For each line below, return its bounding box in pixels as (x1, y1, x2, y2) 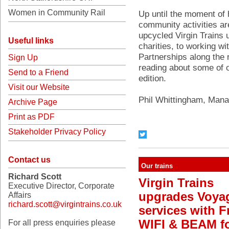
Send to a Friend (8, 68, 68, 77)
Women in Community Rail (8, 8, 105, 17)
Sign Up (8, 53, 38, 62)
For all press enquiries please (8, 218, 116, 227)
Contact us (8, 155, 51, 164)
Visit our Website (8, 83, 70, 91)
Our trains (141, 162, 173, 170)
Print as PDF (8, 112, 55, 121)
